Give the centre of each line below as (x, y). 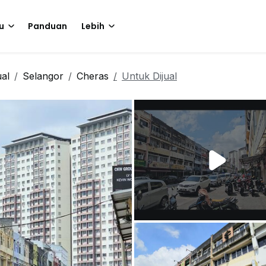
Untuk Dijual (149, 76)
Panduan (47, 26)
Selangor (43, 76)
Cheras (93, 76)
